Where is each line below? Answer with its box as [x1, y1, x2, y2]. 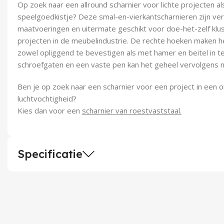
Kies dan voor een [17, 105, 82, 115]
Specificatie [17, 147, 82, 161]
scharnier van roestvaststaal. [82, 105, 181, 115]
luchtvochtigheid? [17, 93, 76, 103]
